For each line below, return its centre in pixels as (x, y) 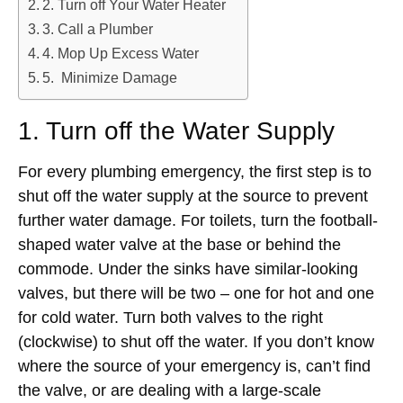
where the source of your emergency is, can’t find (194, 366)
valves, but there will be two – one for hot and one (196, 293)
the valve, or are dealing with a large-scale (170, 390)
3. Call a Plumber (98, 28)
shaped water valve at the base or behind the (179, 244)
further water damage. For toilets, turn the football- (198, 220)
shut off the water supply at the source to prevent (193, 196)
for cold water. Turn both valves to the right (170, 317)
